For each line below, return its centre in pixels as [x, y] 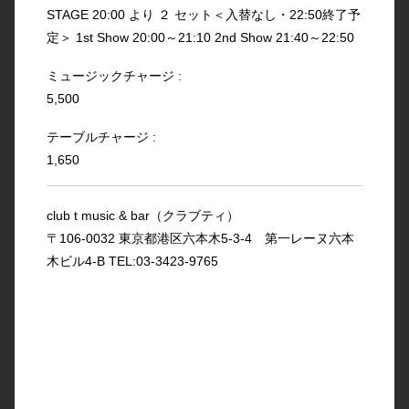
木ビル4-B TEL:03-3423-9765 [132, 261]
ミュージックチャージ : [114, 75]
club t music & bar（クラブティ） [142, 215]
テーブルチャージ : [101, 136]
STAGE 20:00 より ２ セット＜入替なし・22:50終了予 [203, 14]
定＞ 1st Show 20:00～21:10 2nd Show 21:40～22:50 [200, 37]
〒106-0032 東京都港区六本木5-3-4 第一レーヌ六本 [200, 238]
